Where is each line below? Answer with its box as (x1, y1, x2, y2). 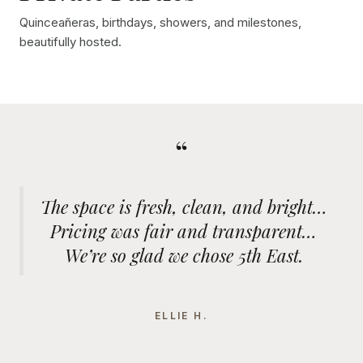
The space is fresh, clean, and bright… (40, 194, 327, 220)
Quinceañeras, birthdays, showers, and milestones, (19, 15, 301, 31)
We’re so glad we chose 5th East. (64, 243, 303, 268)
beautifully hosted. (19, 34, 122, 50)
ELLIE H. (154, 310, 209, 322)
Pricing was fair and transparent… (50, 219, 317, 244)
